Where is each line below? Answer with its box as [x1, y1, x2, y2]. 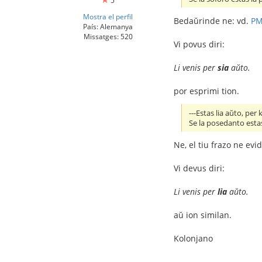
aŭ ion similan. [174, 209, 232, 220]
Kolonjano [174, 232, 213, 244]
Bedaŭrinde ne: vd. [174, 15, 251, 26]
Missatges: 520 [83, 32, 133, 41]
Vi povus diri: [174, 38, 225, 50]
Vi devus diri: [174, 162, 225, 174]
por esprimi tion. [174, 85, 239, 96]
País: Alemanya [83, 22, 133, 31]
